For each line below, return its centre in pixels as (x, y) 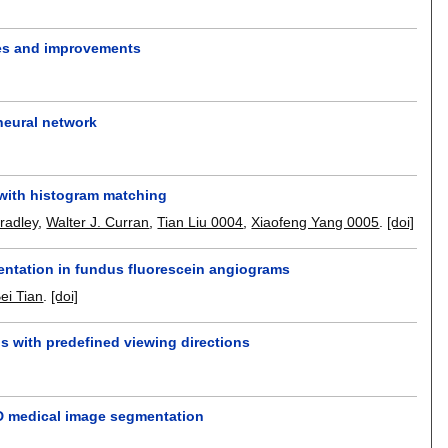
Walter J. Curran (98, 222)
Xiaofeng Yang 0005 (315, 222)
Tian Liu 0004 (200, 222)
